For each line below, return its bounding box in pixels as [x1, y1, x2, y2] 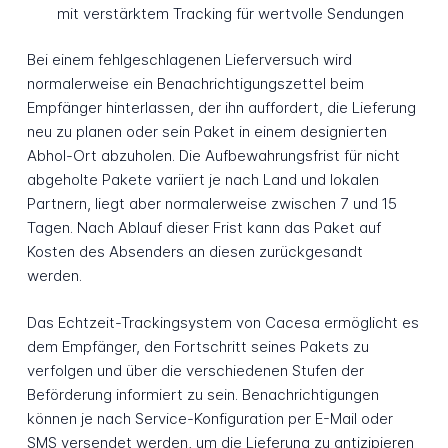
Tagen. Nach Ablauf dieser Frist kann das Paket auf [26, 218, 381, 238]
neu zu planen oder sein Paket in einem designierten [26, 122, 387, 142]
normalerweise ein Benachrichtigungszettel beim [26, 74, 364, 94]
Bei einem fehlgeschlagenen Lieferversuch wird [26, 50, 352, 70]
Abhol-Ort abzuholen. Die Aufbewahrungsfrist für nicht [26, 146, 400, 166]
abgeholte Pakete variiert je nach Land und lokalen [26, 170, 379, 190]
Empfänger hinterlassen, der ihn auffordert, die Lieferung [26, 98, 416, 118]
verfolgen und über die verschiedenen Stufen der [26, 361, 364, 381]
